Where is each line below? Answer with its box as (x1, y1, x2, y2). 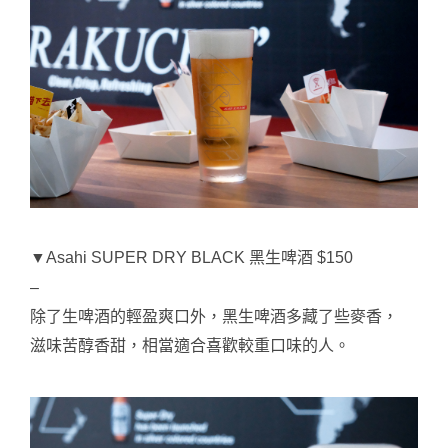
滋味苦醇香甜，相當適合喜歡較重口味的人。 (30, 337, 350, 355)
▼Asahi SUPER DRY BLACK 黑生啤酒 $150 (30, 249, 353, 267)
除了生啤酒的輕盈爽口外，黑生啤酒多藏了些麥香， (30, 307, 398, 325)
